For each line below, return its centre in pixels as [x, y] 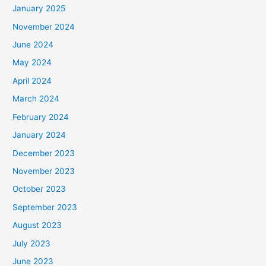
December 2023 [44, 153]
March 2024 [36, 99]
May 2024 [32, 63]
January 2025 [39, 9]
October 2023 [39, 189]
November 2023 [44, 171]
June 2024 [33, 45]
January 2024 [39, 135]
